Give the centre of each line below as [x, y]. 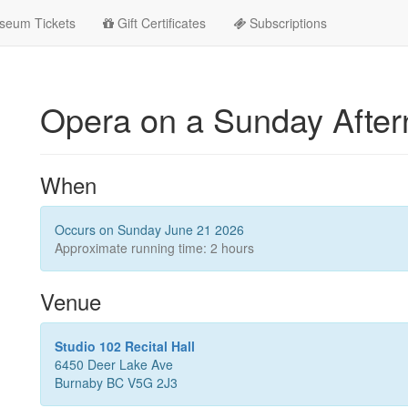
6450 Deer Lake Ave [114, 364]
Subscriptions [286, 23]
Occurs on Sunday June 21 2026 [149, 229]
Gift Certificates [160, 23]
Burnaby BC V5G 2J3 [116, 382]
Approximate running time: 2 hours [154, 248]
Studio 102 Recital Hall [125, 346]
